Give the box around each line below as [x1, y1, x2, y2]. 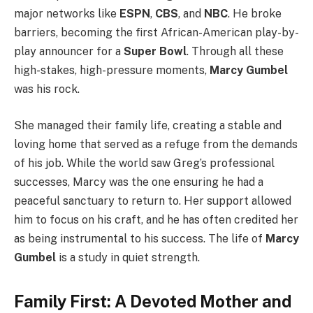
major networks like [14, 7, 119, 21]
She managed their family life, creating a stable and [14, 119, 282, 132]
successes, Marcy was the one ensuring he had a [14, 175, 263, 189]
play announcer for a [14, 45, 124, 59]
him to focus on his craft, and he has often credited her [14, 213, 298, 226]
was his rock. [14, 82, 80, 96]
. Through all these [187, 45, 284, 59]
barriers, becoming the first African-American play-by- [14, 26, 299, 40]
